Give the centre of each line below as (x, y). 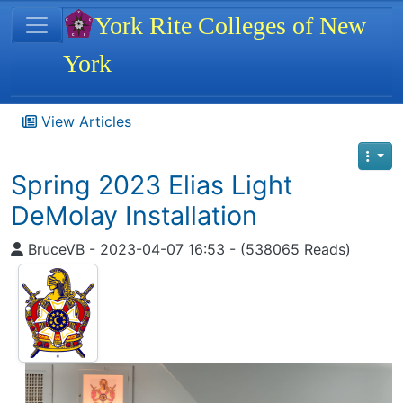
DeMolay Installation (134, 215)
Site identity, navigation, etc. (161, 20)
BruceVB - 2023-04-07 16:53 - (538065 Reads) (187, 249)
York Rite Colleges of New (230, 26)
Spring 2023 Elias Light (152, 185)
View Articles (84, 121)
